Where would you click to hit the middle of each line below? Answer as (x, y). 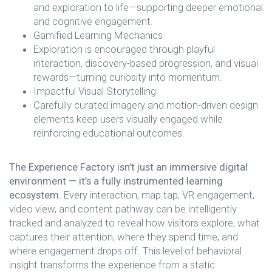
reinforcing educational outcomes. (109, 133)
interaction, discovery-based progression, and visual (146, 63)
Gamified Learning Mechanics (98, 35)
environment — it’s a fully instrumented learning (116, 181)
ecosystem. (35, 195)
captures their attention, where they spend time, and (124, 237)
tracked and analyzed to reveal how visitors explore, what (134, 223)
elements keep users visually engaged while (128, 119)
